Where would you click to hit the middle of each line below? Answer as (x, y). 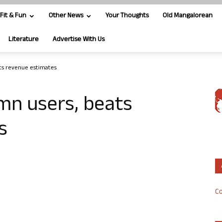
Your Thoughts (127, 16)
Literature (24, 40)
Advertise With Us (79, 40)
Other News (66, 16)
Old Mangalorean (188, 16)
